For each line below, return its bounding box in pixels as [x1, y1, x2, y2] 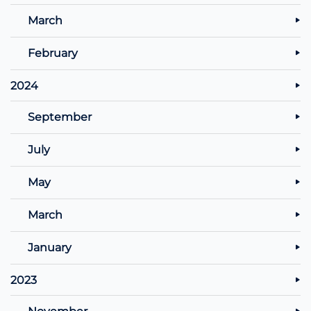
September [28, 109, 92, 124]
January [28, 239, 72, 255]
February [28, 45, 78, 60]
